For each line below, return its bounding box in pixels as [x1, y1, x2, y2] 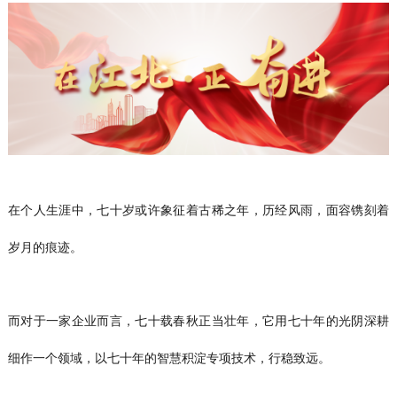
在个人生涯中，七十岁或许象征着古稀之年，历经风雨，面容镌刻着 [7, 202, 390, 217]
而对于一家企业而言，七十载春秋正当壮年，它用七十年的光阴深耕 [7, 313, 390, 328]
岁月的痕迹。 [7, 239, 82, 254]
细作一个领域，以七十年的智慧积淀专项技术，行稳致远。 [7, 350, 331, 365]
